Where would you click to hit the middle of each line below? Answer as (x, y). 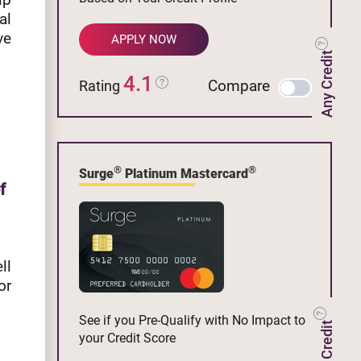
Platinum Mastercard (185, 173)
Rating (101, 85)
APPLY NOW (144, 39)
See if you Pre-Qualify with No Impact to (192, 320)
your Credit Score (127, 338)
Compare (239, 85)
